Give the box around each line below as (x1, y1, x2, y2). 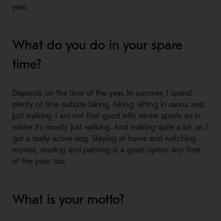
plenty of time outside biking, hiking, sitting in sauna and (12, 100, 204, 109)
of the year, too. (12, 157, 66, 166)
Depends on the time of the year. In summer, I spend (12, 89, 191, 98)
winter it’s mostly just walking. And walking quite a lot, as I (12, 123, 208, 132)
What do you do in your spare (12, 37, 183, 53)
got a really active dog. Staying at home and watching (12, 134, 195, 143)
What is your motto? (12, 192, 124, 207)
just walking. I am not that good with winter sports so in (12, 111, 201, 120)
